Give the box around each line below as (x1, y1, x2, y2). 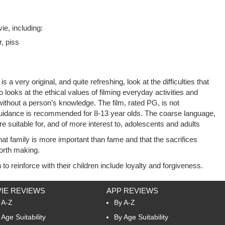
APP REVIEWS (106, 186, 158, 195)
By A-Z (114, 198, 135, 207)
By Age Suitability (114, 213, 168, 221)
